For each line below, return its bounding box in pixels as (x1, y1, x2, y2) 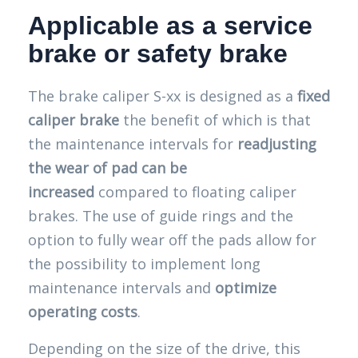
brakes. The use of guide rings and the (28, 206, 293, 225)
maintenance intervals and (28, 278, 211, 297)
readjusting (237, 134, 316, 153)
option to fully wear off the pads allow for (28, 230, 316, 249)
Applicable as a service (28, 11, 312, 40)
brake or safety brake (28, 39, 288, 68)
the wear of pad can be (28, 158, 187, 177)
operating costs (28, 302, 137, 321)
